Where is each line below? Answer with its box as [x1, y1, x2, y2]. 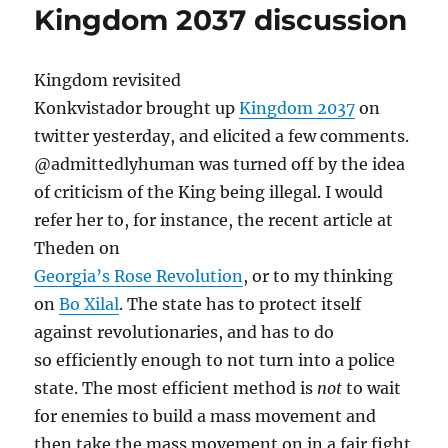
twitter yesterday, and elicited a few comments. [34, 126, 410, 146]
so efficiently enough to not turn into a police [34, 350, 396, 370]
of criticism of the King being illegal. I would [34, 182, 384, 202]
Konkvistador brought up [34, 98, 240, 118]
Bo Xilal [59, 294, 120, 314]
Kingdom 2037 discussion [34, 3, 408, 37]
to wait [342, 378, 402, 398]
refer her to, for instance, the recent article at [34, 210, 394, 230]
